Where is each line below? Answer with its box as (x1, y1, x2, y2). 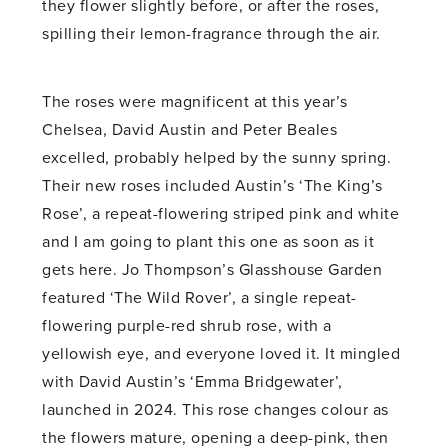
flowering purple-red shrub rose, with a (42, 316, 332, 337)
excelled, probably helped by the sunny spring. (42, 148, 392, 169)
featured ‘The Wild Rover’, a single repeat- (42, 288, 357, 309)
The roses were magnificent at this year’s (42, 92, 348, 113)
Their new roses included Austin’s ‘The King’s (42, 176, 383, 197)
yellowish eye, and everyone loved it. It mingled (42, 344, 401, 365)
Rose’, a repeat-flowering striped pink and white (42, 204, 400, 225)
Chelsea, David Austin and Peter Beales (42, 120, 338, 141)
